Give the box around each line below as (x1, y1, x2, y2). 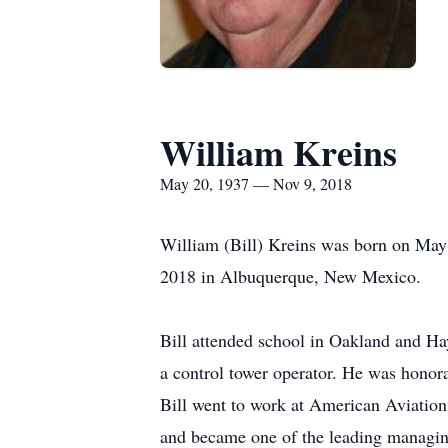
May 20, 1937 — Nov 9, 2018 (160, 173, 352, 194)
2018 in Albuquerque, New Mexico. (160, 264, 421, 288)
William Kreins (160, 126, 397, 178)
